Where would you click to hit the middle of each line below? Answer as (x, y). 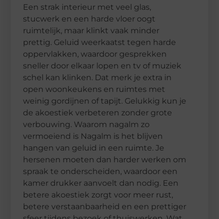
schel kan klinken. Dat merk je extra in (98, 77)
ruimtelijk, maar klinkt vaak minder (91, 30)
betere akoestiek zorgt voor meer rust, (98, 195)
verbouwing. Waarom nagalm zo (87, 124)
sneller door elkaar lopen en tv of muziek (102, 66)
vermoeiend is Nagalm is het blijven (93, 136)
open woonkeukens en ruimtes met (94, 89)
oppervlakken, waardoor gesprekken (95, 54)
